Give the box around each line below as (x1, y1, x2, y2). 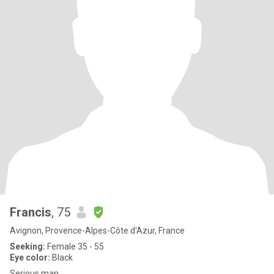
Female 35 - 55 (45, 242, 104, 251)
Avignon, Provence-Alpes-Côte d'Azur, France (10, 226, 185, 235)
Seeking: (10, 242, 45, 251)
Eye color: (10, 253, 50, 262)
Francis (10, 205, 51, 220)
